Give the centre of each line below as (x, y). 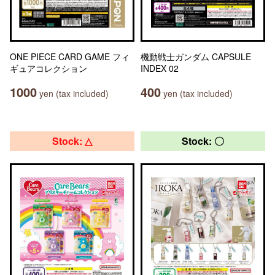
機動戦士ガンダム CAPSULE (196, 56)
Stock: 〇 (203, 141)
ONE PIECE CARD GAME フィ (70, 56)
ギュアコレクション (48, 68)
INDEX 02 (160, 68)
